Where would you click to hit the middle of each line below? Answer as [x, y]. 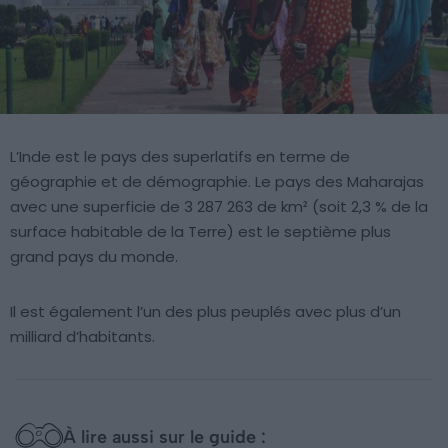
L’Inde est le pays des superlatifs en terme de [180, 156]
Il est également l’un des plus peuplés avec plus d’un [205, 311]
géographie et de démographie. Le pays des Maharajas [217, 181]
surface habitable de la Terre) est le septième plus [200, 231]
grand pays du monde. [94, 256]
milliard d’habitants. [82, 336]
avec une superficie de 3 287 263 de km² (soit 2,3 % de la [219, 206]
